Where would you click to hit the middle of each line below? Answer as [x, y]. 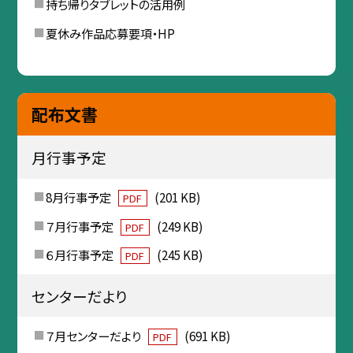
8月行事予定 [79, 197]
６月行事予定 [80, 255]
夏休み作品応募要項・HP [110, 33]
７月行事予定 [80, 226]
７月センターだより [94, 336]
